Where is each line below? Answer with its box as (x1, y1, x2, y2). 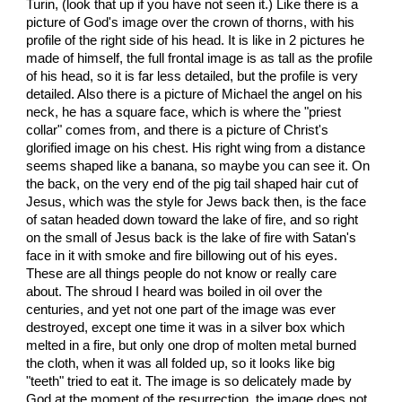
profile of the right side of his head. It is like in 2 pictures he (26, 33, 365, 48)
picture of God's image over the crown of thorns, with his (26, 15, 355, 31)
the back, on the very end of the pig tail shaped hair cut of (26, 177, 359, 192)
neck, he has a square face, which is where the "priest (26, 105, 342, 120)
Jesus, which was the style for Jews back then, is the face (26, 195, 367, 210)
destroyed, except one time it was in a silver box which (26, 320, 345, 336)
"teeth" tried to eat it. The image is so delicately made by (26, 374, 353, 389)
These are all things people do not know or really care (26, 267, 337, 282)
